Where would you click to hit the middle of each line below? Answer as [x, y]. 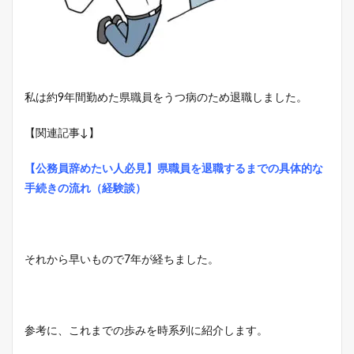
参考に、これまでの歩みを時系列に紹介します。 [146, 331]
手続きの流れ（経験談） [85, 188]
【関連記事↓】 [62, 133]
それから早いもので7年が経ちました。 [122, 260]
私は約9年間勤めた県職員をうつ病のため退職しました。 [166, 98]
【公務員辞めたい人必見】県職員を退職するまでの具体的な [174, 169]
